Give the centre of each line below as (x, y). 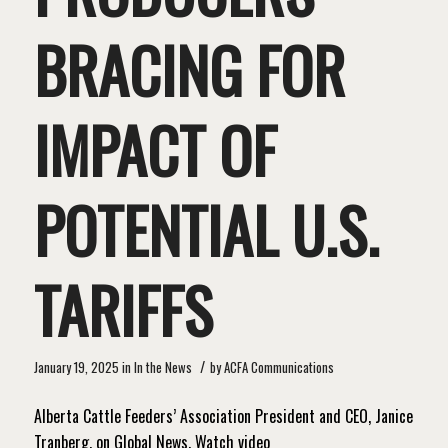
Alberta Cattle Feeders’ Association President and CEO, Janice (223, 415)
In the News (162, 368)
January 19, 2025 (76, 368)
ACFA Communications (278, 368)
